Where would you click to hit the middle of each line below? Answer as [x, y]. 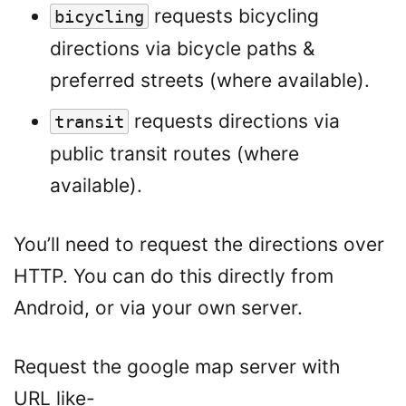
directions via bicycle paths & [182, 48]
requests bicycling [234, 16]
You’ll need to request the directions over [199, 244]
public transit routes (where [174, 154]
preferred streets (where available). [210, 80]
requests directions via [234, 121]
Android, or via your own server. [158, 308]
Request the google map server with [177, 367]
